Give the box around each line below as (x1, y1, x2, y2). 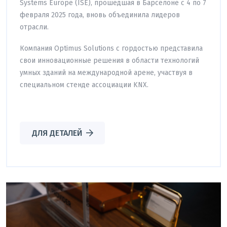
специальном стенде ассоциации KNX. (20, 80, 148, 89)
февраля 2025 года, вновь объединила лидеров (20, 10, 180, 19)
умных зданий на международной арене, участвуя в (20, 68, 193, 77)
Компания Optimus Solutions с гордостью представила (20, 44, 203, 53)
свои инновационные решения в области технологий (20, 56, 199, 65)
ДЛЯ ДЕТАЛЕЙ (31, 128, 82, 138)
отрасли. (20, 22, 49, 31)
